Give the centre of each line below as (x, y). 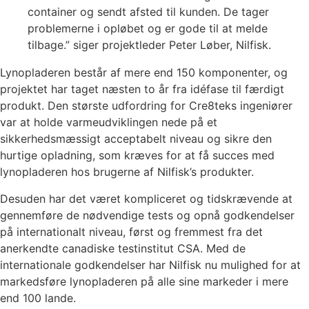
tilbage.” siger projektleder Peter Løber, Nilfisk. (149, 45)
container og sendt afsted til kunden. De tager (148, 12)
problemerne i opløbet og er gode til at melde (148, 29)
